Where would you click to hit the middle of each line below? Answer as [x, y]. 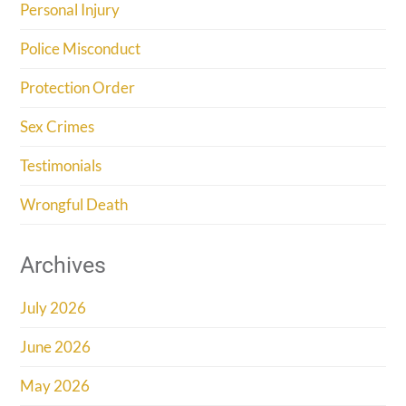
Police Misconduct [81, 49]
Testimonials [61, 166]
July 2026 [53, 308]
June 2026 [56, 347]
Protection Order [78, 88]
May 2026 [55, 386]
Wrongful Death [74, 205]
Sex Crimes [58, 127]
